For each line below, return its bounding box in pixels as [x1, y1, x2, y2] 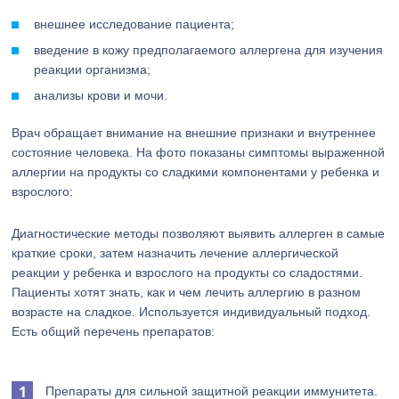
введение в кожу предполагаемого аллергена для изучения [34, 43, 384, 57]
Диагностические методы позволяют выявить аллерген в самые [12, 226, 386, 240]
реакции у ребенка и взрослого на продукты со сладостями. [12, 265, 363, 280]
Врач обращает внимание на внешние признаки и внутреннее [12, 126, 377, 140]
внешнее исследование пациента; [34, 17, 235, 31]
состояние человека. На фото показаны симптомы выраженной [12, 145, 386, 159]
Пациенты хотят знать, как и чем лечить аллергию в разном [12, 285, 362, 299]
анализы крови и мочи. [34, 88, 168, 102]
